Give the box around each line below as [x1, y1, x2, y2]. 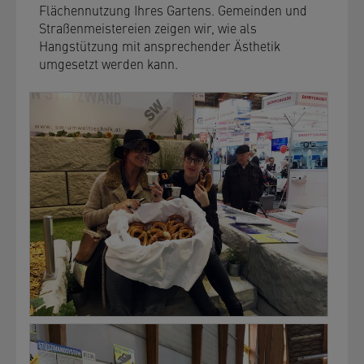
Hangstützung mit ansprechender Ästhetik [39, 37, 280, 54]
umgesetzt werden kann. [39, 54, 178, 72]
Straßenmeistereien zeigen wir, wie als [39, 19, 257, 37]
